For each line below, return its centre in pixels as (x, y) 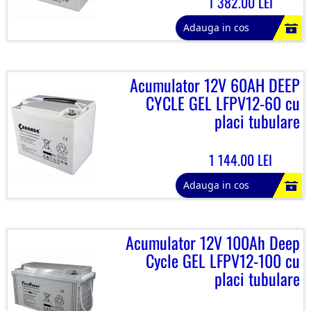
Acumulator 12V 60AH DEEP (215, 85)
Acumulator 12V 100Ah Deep (213, 242)
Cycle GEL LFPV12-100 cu (223, 260)
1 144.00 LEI (241, 160)
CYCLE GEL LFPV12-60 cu (223, 103)
